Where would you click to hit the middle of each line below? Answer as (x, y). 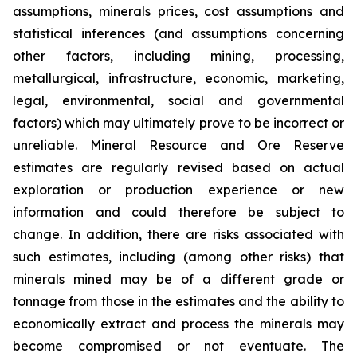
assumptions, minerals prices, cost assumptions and (178, 11)
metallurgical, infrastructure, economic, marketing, (178, 78)
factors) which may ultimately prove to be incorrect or (178, 122)
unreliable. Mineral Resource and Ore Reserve (178, 145)
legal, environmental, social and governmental (178, 100)
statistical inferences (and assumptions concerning (178, 33)
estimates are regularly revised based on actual (178, 167)
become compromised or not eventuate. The (178, 345)
